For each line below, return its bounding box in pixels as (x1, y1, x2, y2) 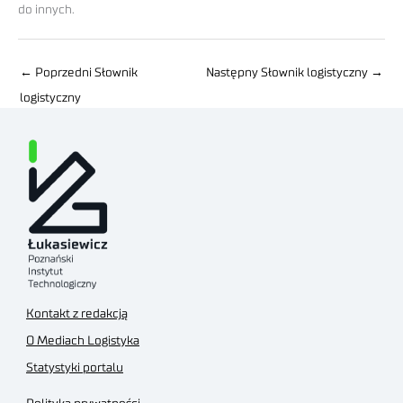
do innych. (18, 4, 75, 17)
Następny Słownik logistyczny (206, 66, 371, 79)
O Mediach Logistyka (26, 334, 139, 347)
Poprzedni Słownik (32, 66, 138, 79)
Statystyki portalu (26, 361, 123, 374)
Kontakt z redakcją (26, 307, 128, 320)
